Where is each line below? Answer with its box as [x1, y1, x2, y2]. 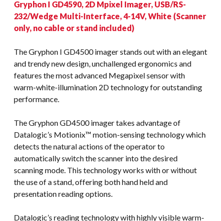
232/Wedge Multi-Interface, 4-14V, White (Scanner [14, 11, 206, 21]
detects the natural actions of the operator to [14, 141, 165, 151]
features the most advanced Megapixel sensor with [14, 70, 185, 80]
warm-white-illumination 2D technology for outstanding [14, 82, 202, 92]
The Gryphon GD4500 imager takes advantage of [14, 117, 181, 127]
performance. [14, 94, 59, 104]
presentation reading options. [14, 188, 112, 198]
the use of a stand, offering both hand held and [14, 177, 168, 186]
